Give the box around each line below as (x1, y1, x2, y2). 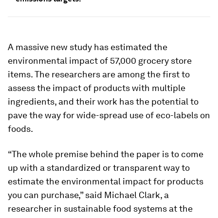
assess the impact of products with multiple (8, 83, 185, 93)
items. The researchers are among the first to (8, 69, 190, 79)
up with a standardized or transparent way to (8, 163, 190, 173)
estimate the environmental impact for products (8, 176, 203, 186)
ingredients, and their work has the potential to (8, 96, 199, 107)
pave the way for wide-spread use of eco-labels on (8, 110, 210, 120)
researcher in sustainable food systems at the (8, 203, 193, 214)
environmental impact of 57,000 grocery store (8, 55, 192, 66)
